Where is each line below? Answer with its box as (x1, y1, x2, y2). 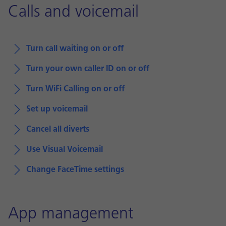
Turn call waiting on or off (26, 45, 124, 53)
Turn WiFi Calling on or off (26, 85, 125, 93)
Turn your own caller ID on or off (26, 65, 149, 73)
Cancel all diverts (26, 126, 89, 134)
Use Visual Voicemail (26, 146, 103, 154)
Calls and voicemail (8, 5, 139, 21)
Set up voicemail (26, 105, 88, 114)
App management (8, 206, 134, 222)
